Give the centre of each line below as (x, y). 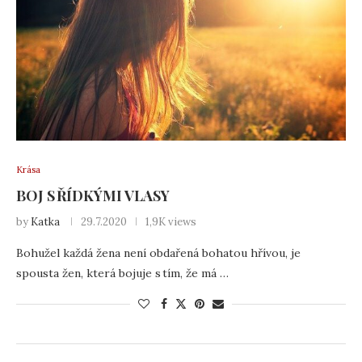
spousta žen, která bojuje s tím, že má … (122, 273)
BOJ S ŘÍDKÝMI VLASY (93, 196)
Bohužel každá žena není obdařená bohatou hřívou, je (158, 253)
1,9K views (171, 222)
